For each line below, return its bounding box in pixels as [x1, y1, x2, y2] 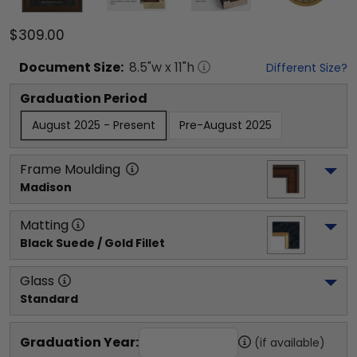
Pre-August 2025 [179, 116, 272, 133]
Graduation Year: [20, 332, 139, 351]
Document [19, 57, 91, 76]
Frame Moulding [20, 159, 120, 178]
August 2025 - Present [32, 116, 155, 133]
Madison [20, 178, 72, 195]
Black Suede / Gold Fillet [20, 234, 165, 251]
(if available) [254, 334, 325, 351]
